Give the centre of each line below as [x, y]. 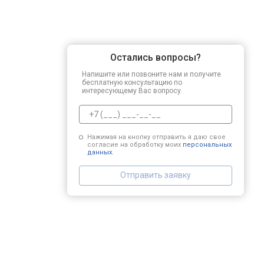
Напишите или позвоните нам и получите [151, 74]
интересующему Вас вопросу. [132, 90]
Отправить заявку [156, 175]
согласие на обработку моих [135, 144]
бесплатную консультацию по [132, 82]
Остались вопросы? [156, 57]
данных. [100, 152]
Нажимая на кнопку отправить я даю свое [156, 137]
